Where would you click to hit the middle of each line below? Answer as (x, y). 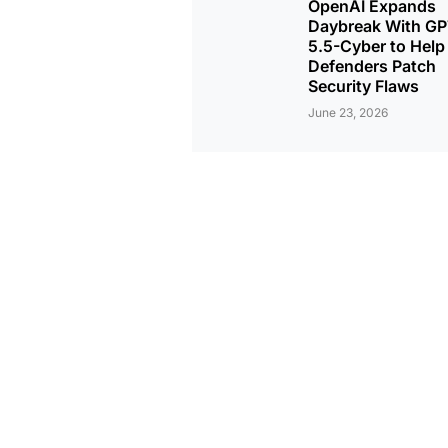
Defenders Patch (372, 66)
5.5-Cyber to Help (376, 46)
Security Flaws (363, 86)
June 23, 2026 (348, 112)
